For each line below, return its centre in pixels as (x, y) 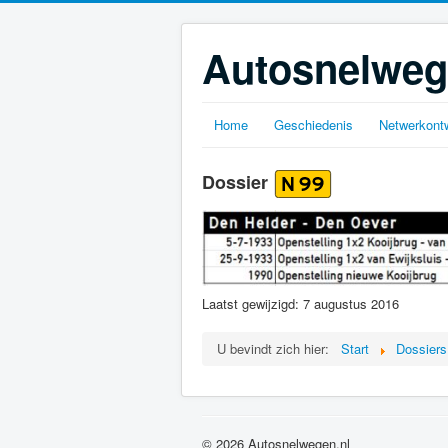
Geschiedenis (313, 124)
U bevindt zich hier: (277, 348)
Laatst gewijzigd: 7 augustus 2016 (300, 303)
